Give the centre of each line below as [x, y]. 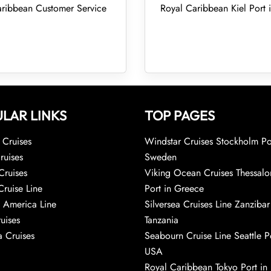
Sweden [161, 157]
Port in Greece [174, 188]
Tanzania [162, 220]
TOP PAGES [180, 116]
